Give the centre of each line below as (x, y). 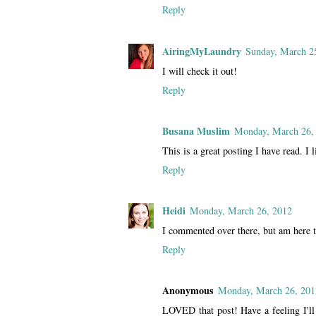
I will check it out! (200, 71)
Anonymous (188, 291)
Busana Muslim (196, 130)
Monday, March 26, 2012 (241, 210)
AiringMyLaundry (202, 51)
